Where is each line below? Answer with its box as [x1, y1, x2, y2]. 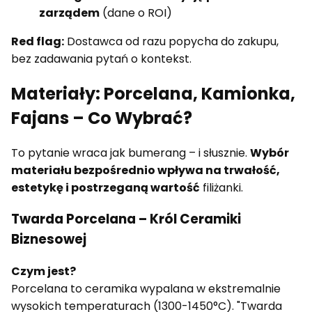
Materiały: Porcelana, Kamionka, [11, 81, 295, 105]
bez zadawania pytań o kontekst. [11, 50, 192, 67]
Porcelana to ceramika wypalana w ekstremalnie [11, 281, 281, 297]
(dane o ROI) [100, 4, 172, 21]
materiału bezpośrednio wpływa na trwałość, [11, 162, 280, 178]
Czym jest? [11, 263, 76, 280]
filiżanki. [200, 179, 243, 196]
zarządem [39, 4, 100, 21]
